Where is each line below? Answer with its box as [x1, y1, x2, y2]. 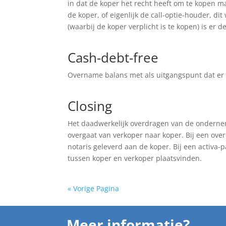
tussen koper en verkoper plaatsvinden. [68, 153, 202, 163]
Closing [68, 97, 112, 115]
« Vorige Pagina [68, 184, 120, 193]
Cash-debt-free [68, 48, 159, 67]
